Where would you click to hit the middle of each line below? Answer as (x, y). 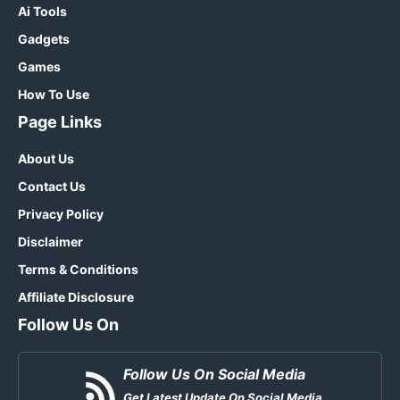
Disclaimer (50, 241)
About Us (46, 158)
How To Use (54, 94)
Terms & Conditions (78, 269)
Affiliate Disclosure (76, 296)
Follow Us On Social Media (214, 374)
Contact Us (52, 186)
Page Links (60, 121)
